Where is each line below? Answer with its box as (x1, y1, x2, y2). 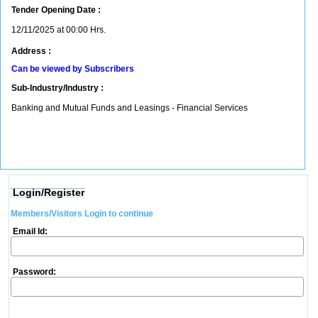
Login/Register (12, 187, 84, 198)
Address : (11, 46, 51, 56)
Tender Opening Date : (11, 5, 101, 15)
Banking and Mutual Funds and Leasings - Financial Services (11, 103, 250, 113)
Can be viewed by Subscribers (11, 64, 134, 74)
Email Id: (10, 226, 48, 236)
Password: (10, 267, 56, 277)
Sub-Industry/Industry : (11, 83, 104, 93)
